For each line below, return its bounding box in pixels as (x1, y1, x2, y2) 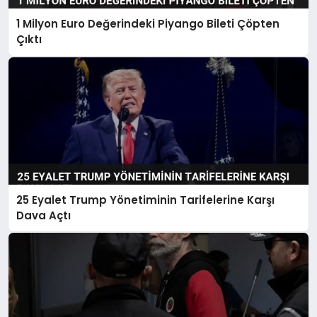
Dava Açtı (16, 207, 71, 223)
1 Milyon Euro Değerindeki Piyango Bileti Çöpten (16, 16, 280, 32)
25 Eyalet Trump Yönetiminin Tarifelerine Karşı (16, 192, 275, 207)
